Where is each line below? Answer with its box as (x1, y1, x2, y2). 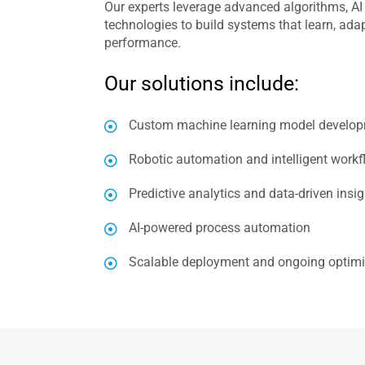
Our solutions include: (104, 72, 300, 95)
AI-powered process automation (129, 220, 311, 235)
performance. (104, 35, 182, 51)
